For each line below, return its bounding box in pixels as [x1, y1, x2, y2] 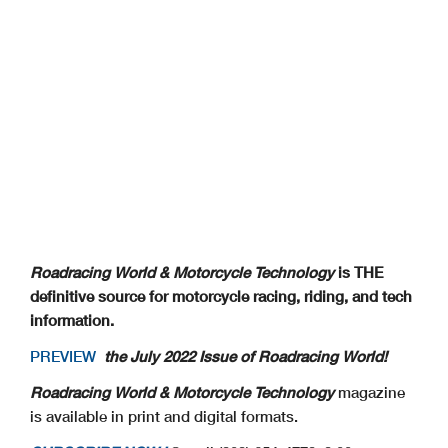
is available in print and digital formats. [30, 406, 298, 425]
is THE [334, 262, 383, 281]
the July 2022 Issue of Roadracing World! [100, 346, 387, 365]
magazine [334, 382, 405, 401]
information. [30, 310, 118, 329]
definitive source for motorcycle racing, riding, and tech [30, 286, 412, 305]
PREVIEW [30, 346, 100, 365]
